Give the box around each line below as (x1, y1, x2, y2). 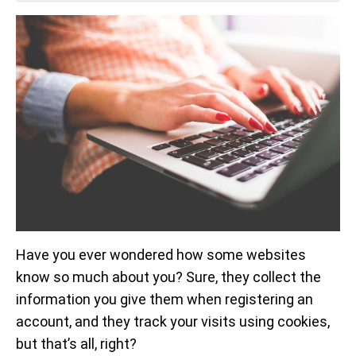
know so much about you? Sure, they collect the (16, 269, 321, 285)
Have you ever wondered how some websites (16, 246, 306, 263)
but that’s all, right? (16, 335, 137, 352)
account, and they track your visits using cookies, (16, 313, 330, 330)
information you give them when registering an (16, 291, 313, 308)
